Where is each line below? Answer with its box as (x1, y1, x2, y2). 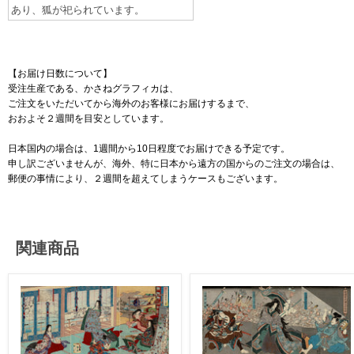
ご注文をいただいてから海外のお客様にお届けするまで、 (8, 98, 254, 109)
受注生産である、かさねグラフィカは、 (8, 83, 179, 94)
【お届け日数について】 (8, 68, 112, 79)
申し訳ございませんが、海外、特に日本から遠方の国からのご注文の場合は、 (8, 158, 340, 169)
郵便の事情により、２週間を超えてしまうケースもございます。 (8, 173, 283, 184)
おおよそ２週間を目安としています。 (8, 113, 169, 124)
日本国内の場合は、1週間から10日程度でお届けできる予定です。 (8, 143, 292, 154)
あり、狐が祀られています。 (11, 4, 145, 16)
